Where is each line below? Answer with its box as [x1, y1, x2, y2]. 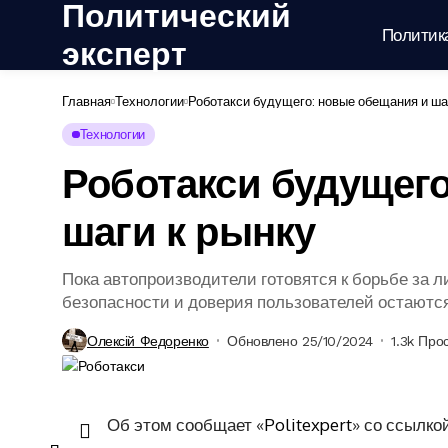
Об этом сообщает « [107, 413, 264, 435]
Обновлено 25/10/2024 [227, 332, 373, 349]
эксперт [62, 35, 187, 73]
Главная [62, 93, 111, 109]
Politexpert [264, 413, 352, 435]
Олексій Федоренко [87, 332, 209, 349]
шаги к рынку [62, 209, 316, 256]
